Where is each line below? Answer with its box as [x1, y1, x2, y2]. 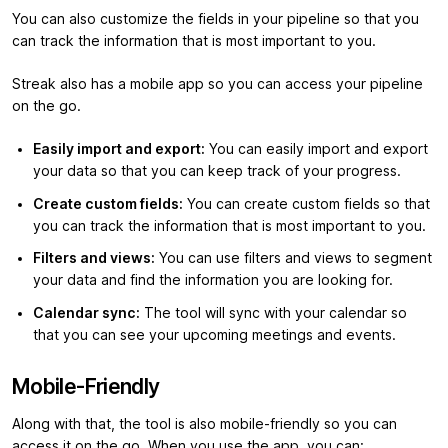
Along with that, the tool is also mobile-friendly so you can [12, 415, 397, 432]
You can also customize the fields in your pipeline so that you [12, 11, 419, 28]
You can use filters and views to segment [155, 250, 432, 267]
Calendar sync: [33, 304, 140, 321]
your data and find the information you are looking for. [33, 272, 393, 289]
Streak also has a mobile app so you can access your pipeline [12, 76, 423, 93]
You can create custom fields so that [183, 195, 430, 212]
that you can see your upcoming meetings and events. [33, 326, 396, 343]
